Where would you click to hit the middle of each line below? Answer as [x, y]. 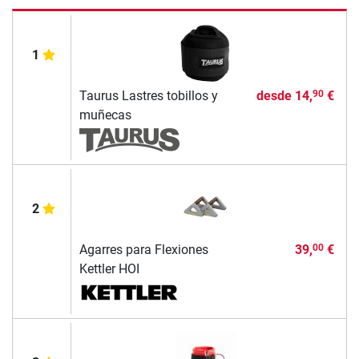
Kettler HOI [109, 268]
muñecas [105, 115]
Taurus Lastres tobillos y [148, 95]
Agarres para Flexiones [143, 249]
